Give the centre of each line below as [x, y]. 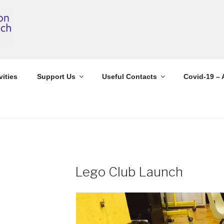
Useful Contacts [129, 76]
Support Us [56, 76]
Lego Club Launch [129, 172]
